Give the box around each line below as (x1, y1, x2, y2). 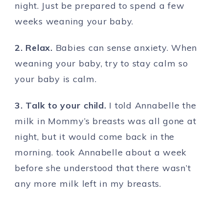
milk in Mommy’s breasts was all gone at (15, 115, 197, 127)
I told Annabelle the (109, 100, 197, 111)
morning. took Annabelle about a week (15, 147, 187, 158)
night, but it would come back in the (15, 131, 175, 143)
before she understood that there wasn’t (15, 162, 191, 174)
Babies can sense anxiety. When (55, 42, 197, 54)
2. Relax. (15, 42, 56, 54)
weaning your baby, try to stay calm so (15, 58, 188, 69)
